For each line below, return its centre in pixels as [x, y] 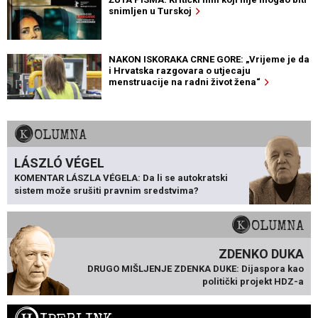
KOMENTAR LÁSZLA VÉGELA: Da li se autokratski [121, 178]
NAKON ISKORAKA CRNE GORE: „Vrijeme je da [209, 60]
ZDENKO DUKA [261, 254]
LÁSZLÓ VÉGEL [59, 163]
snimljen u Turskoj [152, 11]
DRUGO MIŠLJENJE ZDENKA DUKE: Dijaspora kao [196, 269]
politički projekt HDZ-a [253, 282]
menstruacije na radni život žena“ [186, 82]
